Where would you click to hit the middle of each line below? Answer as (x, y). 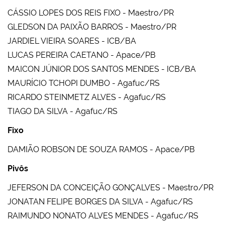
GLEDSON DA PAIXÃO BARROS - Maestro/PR (92, 27)
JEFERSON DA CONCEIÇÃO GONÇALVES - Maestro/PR (110, 188)
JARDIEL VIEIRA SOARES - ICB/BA (72, 41)
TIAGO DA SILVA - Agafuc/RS (63, 111)
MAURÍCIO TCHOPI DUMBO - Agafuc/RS (84, 83)
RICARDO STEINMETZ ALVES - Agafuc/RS (87, 97)
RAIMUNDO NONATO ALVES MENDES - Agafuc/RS (103, 216)
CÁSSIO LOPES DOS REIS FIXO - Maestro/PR (91, 13)
